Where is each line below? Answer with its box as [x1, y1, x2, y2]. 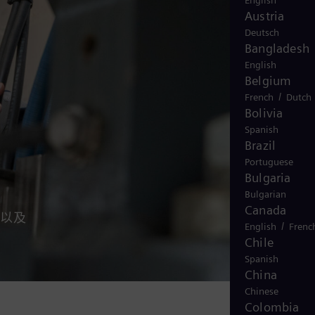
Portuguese [245, 156, 293, 167]
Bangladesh [245, 41, 309, 56]
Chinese [245, 285, 278, 297]
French [245, 91, 274, 103]
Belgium [245, 73, 292, 88]
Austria [245, 8, 285, 23]
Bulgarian [245, 188, 286, 200]
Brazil [245, 138, 276, 153]
